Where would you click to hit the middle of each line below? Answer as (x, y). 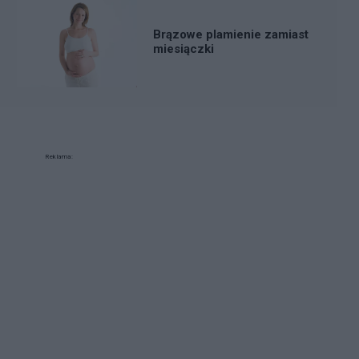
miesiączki (184, 49)
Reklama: (59, 156)
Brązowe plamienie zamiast (231, 35)
